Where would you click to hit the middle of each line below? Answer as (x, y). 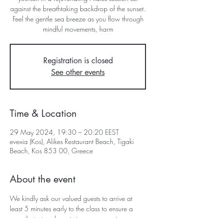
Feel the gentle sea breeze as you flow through (78, 19)
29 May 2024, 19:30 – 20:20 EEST (64, 132)
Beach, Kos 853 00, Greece (51, 151)
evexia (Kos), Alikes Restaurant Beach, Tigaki (72, 141)
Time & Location (43, 113)
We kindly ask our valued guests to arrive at (72, 198)
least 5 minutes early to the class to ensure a (72, 209)
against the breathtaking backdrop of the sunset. (78, 9)
